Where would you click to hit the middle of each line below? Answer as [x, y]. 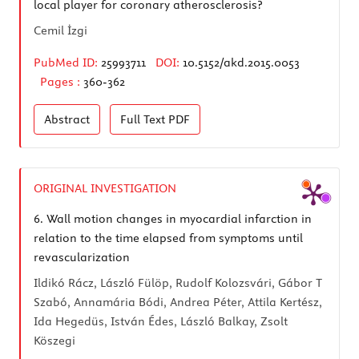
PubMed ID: [66, 62]
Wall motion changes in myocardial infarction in [177, 218]
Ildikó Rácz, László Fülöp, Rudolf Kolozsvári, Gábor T [178, 282]
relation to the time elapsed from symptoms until [168, 238]
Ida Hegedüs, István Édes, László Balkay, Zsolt [161, 321]
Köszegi [54, 340]
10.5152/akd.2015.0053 [241, 62]
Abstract [67, 119]
